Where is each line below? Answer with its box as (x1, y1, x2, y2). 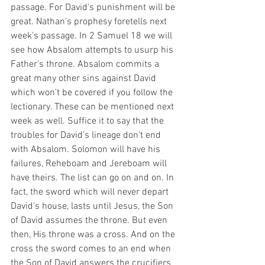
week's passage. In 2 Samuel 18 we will (11, 30, 174, 42)
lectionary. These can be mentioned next (11, 101, 176, 113)
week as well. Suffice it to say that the (11, 115, 166, 127)
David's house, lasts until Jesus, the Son (11, 200, 176, 212)
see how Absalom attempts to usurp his (11, 44, 176, 56)
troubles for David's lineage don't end (11, 129, 163, 141)
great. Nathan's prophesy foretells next (11, 15, 169, 28)
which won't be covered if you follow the (11, 86, 175, 99)
